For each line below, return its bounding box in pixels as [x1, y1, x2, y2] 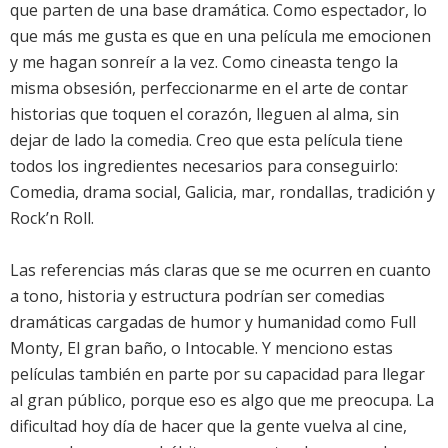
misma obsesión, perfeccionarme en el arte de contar [10, 77, 408, 100]
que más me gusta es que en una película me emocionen [10, 25, 431, 48]
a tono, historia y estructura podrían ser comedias [10, 285, 385, 308]
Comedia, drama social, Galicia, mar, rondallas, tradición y [10, 181, 435, 204]
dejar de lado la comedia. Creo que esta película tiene [10, 129, 403, 152]
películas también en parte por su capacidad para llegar [10, 363, 425, 386]
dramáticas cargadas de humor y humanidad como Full [10, 311, 416, 334]
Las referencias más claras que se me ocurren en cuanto [10, 259, 431, 282]
